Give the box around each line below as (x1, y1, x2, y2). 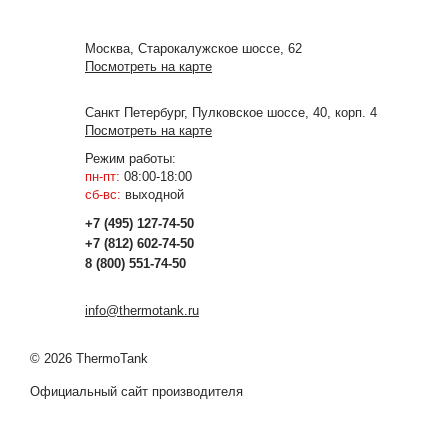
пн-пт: (85, 169, 120, 184)
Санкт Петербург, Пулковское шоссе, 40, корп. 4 (85, 105, 377, 120)
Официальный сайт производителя (30, 384, 243, 399)
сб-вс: (85, 187, 121, 202)
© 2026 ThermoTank (30, 351, 148, 366)
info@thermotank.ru (85, 303, 199, 318)
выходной (121, 187, 184, 202)
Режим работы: (85, 151, 176, 166)
